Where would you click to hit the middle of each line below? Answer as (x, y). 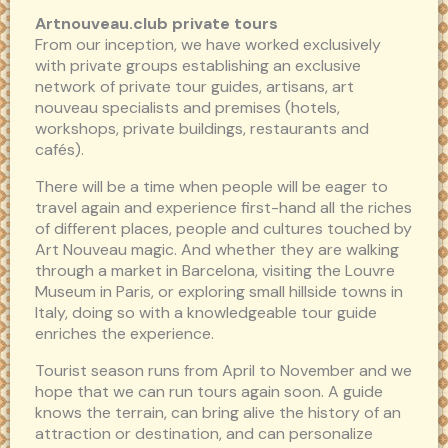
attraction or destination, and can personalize (204, 434)
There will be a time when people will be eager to (211, 187)
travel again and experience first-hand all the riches (223, 208)
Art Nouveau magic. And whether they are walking (217, 250)
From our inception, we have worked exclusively (208, 45)
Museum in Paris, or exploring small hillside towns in (219, 292)
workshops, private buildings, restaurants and (202, 129)
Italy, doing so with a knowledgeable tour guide (206, 313)
